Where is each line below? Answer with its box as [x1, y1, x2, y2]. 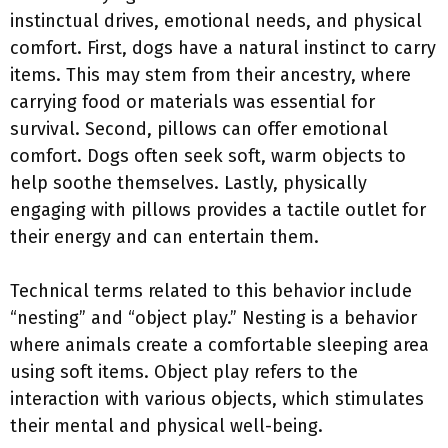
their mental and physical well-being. [10, 415, 323, 437]
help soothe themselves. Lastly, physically [10, 172, 367, 194]
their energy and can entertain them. [10, 226, 319, 248]
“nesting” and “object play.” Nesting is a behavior [10, 307, 417, 329]
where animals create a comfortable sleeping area [10, 334, 429, 356]
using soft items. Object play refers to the [10, 361, 358, 383]
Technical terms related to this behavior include [10, 280, 412, 302]
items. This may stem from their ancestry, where [10, 64, 411, 86]
